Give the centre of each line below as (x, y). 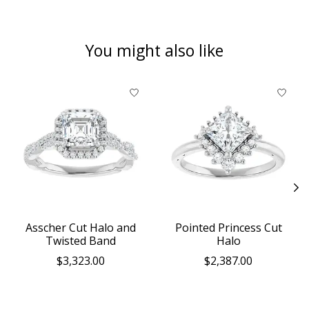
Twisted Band (81, 241)
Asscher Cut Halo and (81, 228)
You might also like (154, 50)
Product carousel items (73, 87)
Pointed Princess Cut (228, 228)
